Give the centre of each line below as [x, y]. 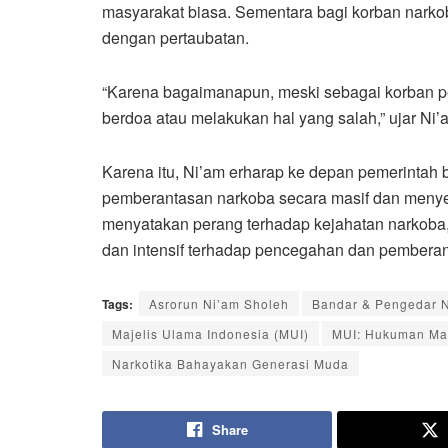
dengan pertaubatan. [175, 37]
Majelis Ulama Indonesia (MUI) [210, 333]
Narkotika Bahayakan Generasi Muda [230, 363]
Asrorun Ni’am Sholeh [219, 303]
